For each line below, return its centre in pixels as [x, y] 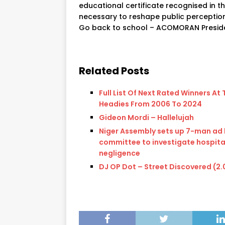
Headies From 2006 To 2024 [150, 104]
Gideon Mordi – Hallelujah [146, 117]
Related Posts [114, 71]
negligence [120, 153]
